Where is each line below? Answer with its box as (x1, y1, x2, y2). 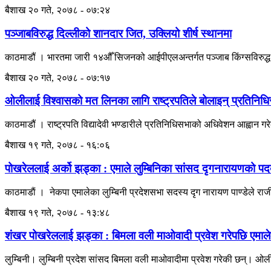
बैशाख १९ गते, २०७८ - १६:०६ (5, 140, 110, 151)
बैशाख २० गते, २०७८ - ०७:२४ (5, 5, 110, 16)
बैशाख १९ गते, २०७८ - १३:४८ (5, 207, 110, 218)
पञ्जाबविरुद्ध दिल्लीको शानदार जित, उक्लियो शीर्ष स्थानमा (5, 27, 232, 41)
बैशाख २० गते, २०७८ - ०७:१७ (5, 72, 110, 83)
